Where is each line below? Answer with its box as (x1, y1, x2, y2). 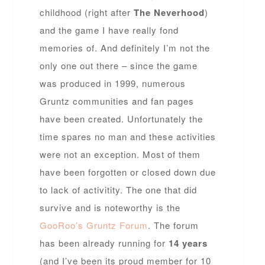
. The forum (148, 219, 199, 232)
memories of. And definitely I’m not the (40, 41, 211, 54)
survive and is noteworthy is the (40, 201, 181, 214)
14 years (169, 237, 208, 250)
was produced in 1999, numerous (40, 77, 186, 90)
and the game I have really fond (40, 24, 179, 37)
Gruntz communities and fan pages (40, 95, 195, 108)
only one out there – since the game (40, 59, 198, 72)
